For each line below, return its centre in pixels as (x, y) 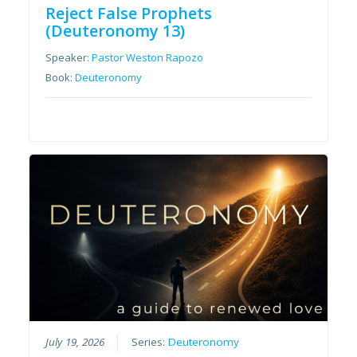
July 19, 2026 (75, 342)
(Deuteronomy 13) (116, 30)
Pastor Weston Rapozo (148, 57)
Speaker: (69, 57)
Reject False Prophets (129, 13)
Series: (150, 342)
